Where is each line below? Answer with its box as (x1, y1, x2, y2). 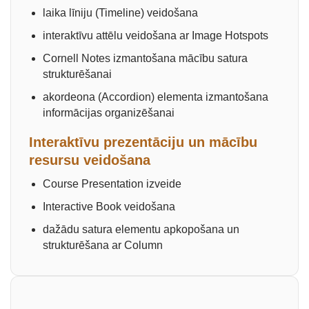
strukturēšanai (43, 68, 112, 80)
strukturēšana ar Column (43, 239, 166, 251)
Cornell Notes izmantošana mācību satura (43, 52, 248, 64)
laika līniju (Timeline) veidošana (43, 7, 198, 19)
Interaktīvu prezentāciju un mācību (29, 134, 257, 150)
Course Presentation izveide (43, 178, 181, 190)
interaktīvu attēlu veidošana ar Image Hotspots (43, 30, 268, 41)
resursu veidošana (29, 152, 150, 168)
